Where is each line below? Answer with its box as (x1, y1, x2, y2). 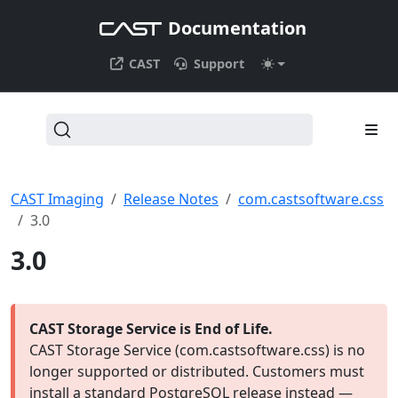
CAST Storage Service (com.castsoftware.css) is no (29, 340, 365, 360)
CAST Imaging (11, 189, 104, 209)
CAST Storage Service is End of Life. (29, 319, 273, 338)
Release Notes (123, 189, 219, 209)
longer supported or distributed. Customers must (29, 362, 364, 381)
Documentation (167, 15, 306, 40)
